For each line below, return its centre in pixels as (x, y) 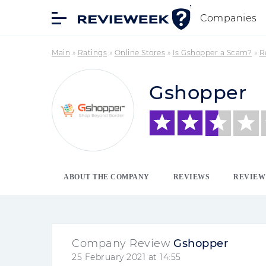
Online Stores (140, 53)
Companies (229, 18)
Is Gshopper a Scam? (212, 53)
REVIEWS (191, 177)
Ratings (92, 53)
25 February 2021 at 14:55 (126, 257)
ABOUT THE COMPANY (107, 177)
